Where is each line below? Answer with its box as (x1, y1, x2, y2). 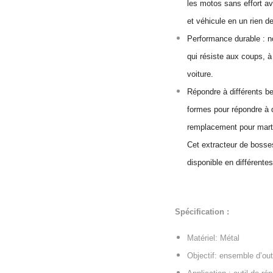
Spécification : (175, 207, 229, 216)
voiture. (187, 69, 213, 79)
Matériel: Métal (187, 233, 239, 243)
